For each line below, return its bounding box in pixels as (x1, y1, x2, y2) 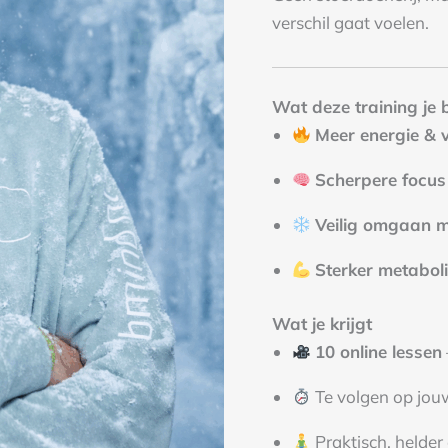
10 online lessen (315, 340, 443, 362)
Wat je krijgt (272, 312, 372, 334)
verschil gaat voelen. (272, 12, 429, 34)
